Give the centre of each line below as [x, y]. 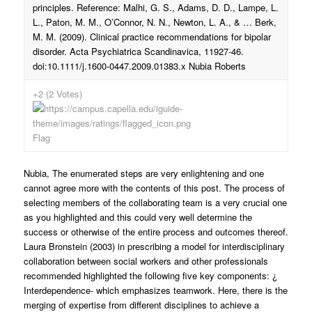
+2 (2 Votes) [57, 94]
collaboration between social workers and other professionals [146, 261]
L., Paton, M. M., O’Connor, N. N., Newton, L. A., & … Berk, [154, 22]
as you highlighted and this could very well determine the [138, 217]
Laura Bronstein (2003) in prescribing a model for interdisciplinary [154, 246]
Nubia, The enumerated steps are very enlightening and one [143, 173]
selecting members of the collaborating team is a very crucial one [155, 202]
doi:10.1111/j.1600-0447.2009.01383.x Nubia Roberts [139, 66]
